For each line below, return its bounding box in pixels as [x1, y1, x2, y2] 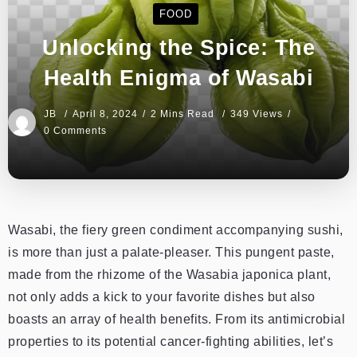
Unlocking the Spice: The [42, 34, 315, 60]
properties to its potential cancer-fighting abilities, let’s [8, 334, 333, 348]
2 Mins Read [151, 108, 218, 120]
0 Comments [44, 124, 107, 136]
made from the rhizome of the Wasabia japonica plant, [8, 267, 331, 281]
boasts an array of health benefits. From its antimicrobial [8, 312, 345, 326]
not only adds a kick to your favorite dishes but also [8, 289, 316, 304]
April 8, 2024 [73, 108, 138, 120]
